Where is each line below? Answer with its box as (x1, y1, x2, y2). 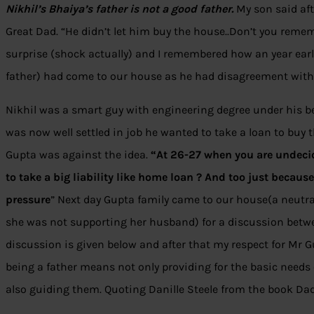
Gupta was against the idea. (6, 148, 151, 162)
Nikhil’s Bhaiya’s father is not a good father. (6, 2, 233, 16)
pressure (6, 193, 50, 207)
